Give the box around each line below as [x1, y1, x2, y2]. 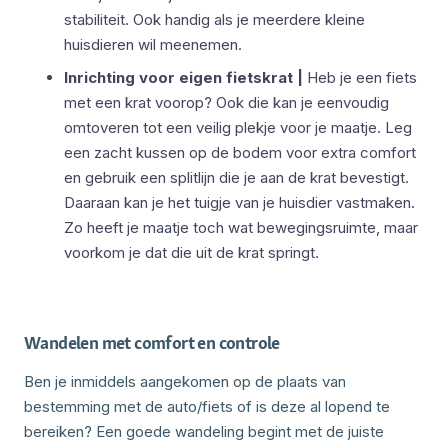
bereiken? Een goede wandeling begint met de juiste [24, 421, 384, 441]
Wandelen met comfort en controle [24, 330, 280, 354]
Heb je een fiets [303, 67, 417, 87]
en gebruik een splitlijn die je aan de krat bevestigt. [64, 167, 409, 187]
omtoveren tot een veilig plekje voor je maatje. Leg [64, 117, 412, 137]
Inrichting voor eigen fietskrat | [64, 67, 303, 87]
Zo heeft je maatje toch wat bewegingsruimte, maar [64, 217, 418, 237]
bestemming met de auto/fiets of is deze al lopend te [24, 396, 390, 416]
